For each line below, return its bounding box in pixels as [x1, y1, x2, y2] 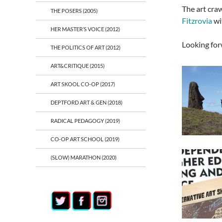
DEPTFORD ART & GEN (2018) [51, 99, 122, 106]
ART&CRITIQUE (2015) [51, 62, 105, 69]
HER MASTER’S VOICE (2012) [51, 26, 120, 32]
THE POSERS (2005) [51, 7, 98, 14]
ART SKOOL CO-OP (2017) [51, 81, 115, 87]
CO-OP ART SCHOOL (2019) [51, 136, 119, 142]
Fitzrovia [182, 16, 213, 25]
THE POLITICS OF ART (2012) [51, 44, 120, 51]
